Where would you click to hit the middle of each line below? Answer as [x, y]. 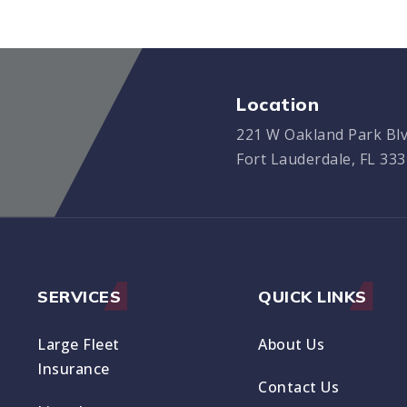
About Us [291, 345]
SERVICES [79, 296]
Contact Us [298, 387]
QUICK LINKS [313, 296]
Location [278, 104]
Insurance [74, 369]
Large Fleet [79, 345]
